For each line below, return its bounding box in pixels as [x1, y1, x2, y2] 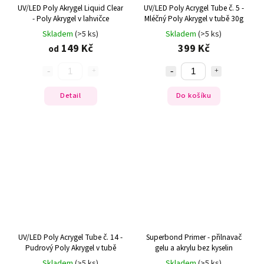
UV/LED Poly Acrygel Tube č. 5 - [143, 2, 244, 14]
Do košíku [176, 90, 212, 101]
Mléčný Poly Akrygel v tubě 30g [144, 12, 243, 24]
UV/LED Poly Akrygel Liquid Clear [18, 2, 123, 14]
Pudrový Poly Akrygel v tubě [25, 242, 116, 254]
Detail [60, 90, 81, 101]
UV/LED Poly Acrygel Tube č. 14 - [18, 232, 123, 243]
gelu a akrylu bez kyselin [154, 242, 233, 254]
